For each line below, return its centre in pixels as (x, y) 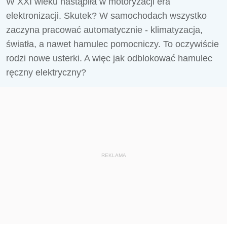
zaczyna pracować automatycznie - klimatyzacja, (104, 30)
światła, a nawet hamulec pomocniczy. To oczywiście (112, 44)
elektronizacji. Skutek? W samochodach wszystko (106, 16)
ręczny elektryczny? (46, 72)
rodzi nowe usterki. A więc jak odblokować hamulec (109, 58)
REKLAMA (113, 155)
